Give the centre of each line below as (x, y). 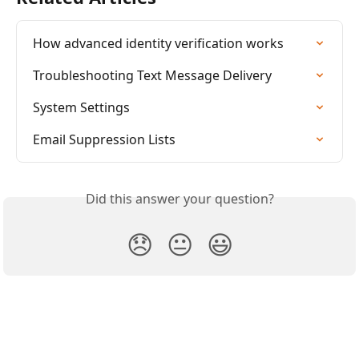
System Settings (81, 107)
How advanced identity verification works (158, 43)
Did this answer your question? (179, 198)
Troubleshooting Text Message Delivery (152, 75)
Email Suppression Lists (104, 139)
